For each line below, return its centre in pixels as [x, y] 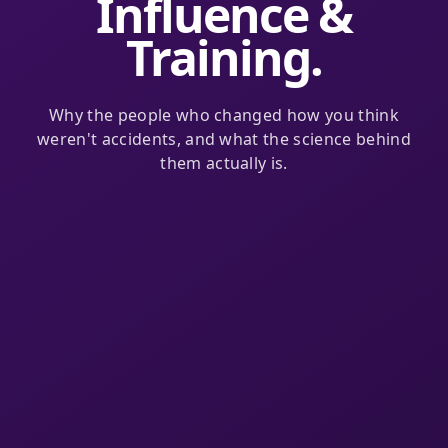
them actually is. [224, 163]
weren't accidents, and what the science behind [224, 139]
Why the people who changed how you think [224, 115]
